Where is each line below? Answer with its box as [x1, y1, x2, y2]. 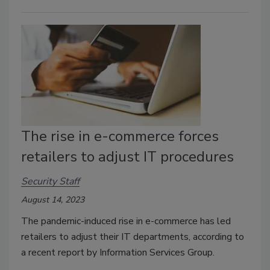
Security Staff [21, 174, 80, 188]
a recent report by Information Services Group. [21, 246, 215, 260]
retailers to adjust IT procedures [21, 147, 234, 167]
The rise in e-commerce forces [21, 127, 219, 146]
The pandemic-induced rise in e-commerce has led [21, 215, 231, 228]
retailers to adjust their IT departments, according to [21, 230, 244, 244]
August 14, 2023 [21, 194, 84, 206]
